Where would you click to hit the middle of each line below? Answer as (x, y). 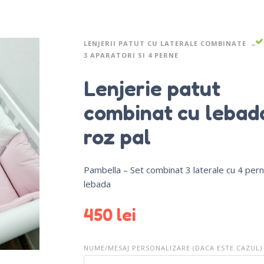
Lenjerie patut (152, 88)
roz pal (117, 136)
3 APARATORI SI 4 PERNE (131, 55)
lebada (97, 184)
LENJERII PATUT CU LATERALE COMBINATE (165, 44)
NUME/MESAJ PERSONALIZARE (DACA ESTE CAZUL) (173, 247)
